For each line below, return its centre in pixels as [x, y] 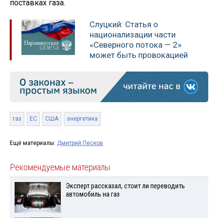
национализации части [133, 34]
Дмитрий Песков [80, 143]
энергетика [82, 118]
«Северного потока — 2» [136, 45]
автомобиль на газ [92, 194]
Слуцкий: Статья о [124, 24]
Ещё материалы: [33, 143]
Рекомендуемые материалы [60, 167]
